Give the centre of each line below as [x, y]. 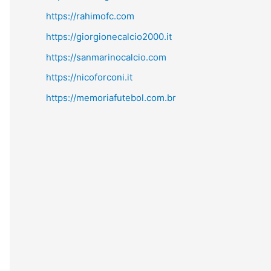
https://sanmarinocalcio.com [106, 57]
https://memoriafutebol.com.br [111, 98]
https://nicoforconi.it [89, 77]
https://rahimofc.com [90, 16]
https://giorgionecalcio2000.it [109, 36]
